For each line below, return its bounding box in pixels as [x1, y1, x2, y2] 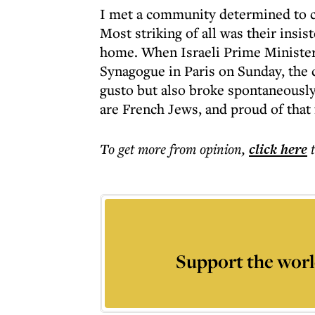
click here [249, 139, 307, 159]
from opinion [169, 139, 242, 158]
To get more [100, 139, 169, 158]
